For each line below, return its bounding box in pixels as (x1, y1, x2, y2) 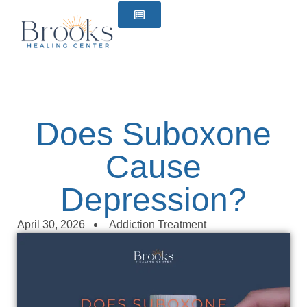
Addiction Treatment (109, 219, 206, 231)
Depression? (60, 182, 247, 219)
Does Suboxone (36, 116, 271, 153)
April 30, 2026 (17, 219, 85, 231)
